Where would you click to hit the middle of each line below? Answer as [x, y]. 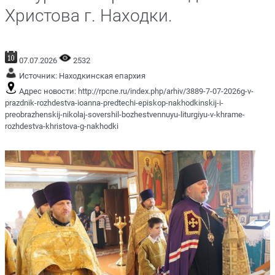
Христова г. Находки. [89, 15]
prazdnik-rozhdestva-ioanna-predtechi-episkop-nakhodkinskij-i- [114, 103]
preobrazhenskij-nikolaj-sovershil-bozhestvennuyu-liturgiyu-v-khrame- [125, 114]
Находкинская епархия [102, 76]
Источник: [38, 76]
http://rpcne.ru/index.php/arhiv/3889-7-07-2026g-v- [166, 91]
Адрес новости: [48, 91]
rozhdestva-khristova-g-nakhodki [62, 126]
